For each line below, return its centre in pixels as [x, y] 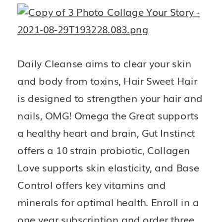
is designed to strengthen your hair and [110, 98]
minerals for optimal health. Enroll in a [108, 202]
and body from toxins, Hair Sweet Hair [107, 81]
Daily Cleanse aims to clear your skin [105, 63]
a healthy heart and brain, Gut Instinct [106, 133]
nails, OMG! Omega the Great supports [108, 115]
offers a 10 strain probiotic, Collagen [104, 150]
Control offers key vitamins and [92, 185]
